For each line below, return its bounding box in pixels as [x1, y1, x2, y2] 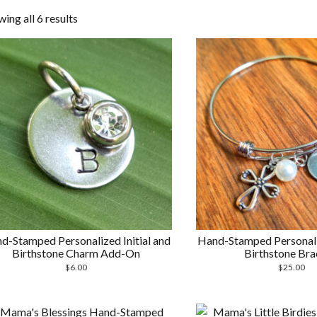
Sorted [77, 11, 110, 24]
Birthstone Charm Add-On [12, 246, 141, 260]
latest [77, 45, 105, 58]
